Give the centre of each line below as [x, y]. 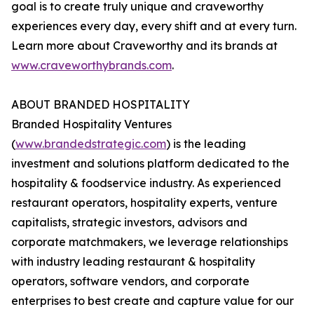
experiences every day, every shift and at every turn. [154, 26]
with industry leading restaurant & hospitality [133, 262]
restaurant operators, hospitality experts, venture [144, 203]
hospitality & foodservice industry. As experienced [146, 183]
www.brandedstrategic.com [91, 144]
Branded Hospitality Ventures [91, 124]
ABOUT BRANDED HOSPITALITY [101, 105]
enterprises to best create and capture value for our [152, 301]
